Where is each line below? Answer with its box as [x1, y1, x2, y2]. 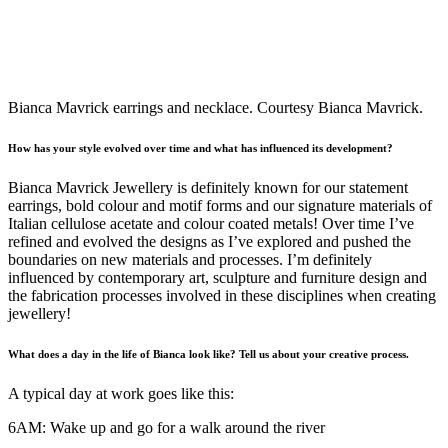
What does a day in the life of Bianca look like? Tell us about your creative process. [8, 347, 409, 360]
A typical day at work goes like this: [8, 384, 234, 402]
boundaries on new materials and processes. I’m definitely [8, 250, 372, 268]
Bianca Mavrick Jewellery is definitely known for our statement [8, 178, 408, 196]
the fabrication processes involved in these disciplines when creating [8, 286, 436, 304]
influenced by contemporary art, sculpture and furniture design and [8, 268, 427, 286]
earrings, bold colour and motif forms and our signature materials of [8, 196, 432, 214]
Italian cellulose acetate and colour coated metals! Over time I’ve [8, 214, 414, 232]
